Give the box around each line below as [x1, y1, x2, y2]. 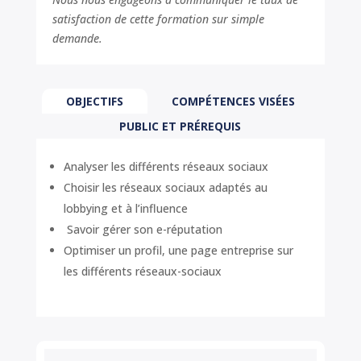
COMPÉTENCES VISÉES [171, 93, 295, 109]
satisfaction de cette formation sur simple [52, 10, 264, 27]
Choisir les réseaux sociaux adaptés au [63, 179, 268, 195]
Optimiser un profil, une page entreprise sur [63, 242, 293, 258]
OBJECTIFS [65, 93, 123, 109]
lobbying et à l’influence [63, 200, 188, 216]
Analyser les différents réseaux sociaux [63, 158, 268, 174]
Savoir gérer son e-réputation [63, 221, 222, 237]
